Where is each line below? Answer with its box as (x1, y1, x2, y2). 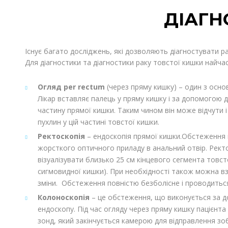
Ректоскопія (37, 131, 85, 141)
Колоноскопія (37, 192, 90, 203)
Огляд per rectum (37, 82, 105, 92)
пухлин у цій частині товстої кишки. (37, 117, 159, 127)
